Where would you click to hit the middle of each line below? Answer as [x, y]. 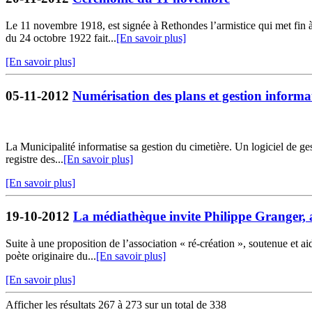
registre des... [34, 159]
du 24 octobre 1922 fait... [61, 38]
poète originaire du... [51, 256]
